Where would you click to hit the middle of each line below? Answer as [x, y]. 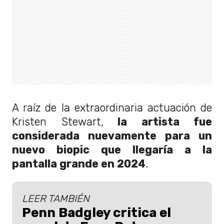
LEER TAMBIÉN [56, 199]
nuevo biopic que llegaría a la [112, 149]
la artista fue [157, 121]
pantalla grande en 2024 [79, 163]
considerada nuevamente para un [112, 135]
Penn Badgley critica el [96, 213]
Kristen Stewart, [58, 121]
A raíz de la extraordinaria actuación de [112, 107]
